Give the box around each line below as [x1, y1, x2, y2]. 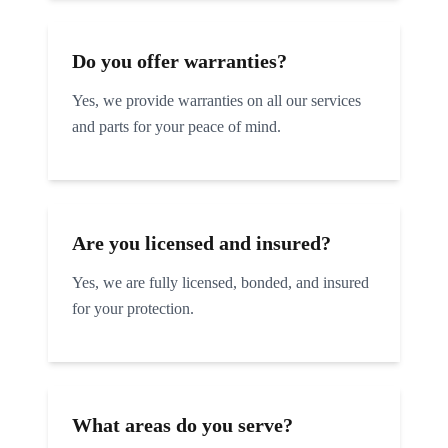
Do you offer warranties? [72, 50, 287, 72]
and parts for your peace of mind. [72, 118, 281, 135]
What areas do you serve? [72, 414, 293, 436]
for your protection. [72, 300, 194, 317]
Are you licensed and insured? [72, 232, 331, 254]
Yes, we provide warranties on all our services [72, 92, 361, 109]
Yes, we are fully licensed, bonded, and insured [72, 274, 369, 291]
